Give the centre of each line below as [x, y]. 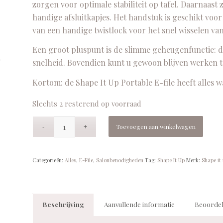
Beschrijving [63, 205]
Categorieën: [48, 160]
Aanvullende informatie [139, 205]
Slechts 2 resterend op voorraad [87, 103]
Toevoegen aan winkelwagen [156, 127]
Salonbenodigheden [119, 160]
